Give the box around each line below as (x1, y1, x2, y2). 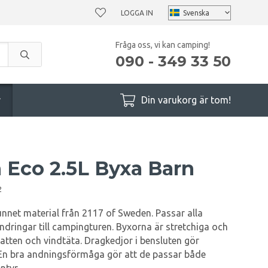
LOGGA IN (121, 8, 153, 17)
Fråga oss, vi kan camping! (115, 39, 210, 50)
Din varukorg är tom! (141, 95, 231, 105)
